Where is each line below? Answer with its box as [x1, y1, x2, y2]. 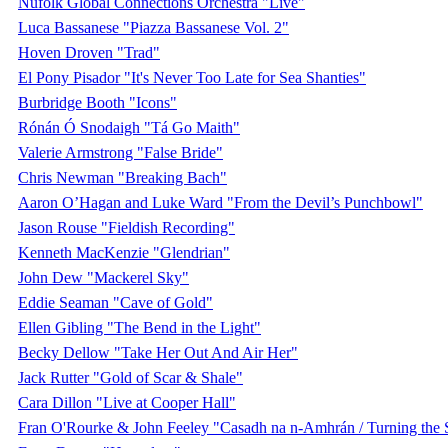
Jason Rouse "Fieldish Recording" [18, 218, 235, 236]
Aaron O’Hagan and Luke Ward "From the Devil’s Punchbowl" [18, 193, 423, 211]
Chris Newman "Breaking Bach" [18, 168, 227, 186]
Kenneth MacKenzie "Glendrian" [18, 243, 230, 261]
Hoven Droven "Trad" [18, 43, 160, 61]
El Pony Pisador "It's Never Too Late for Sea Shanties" [18, 68, 366, 86]
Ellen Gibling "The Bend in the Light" [18, 318, 261, 336]
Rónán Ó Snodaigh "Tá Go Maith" [18, 118, 240, 136]
